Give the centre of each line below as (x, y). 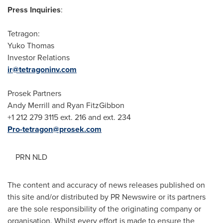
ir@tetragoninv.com (42, 69)
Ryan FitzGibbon (96, 105)
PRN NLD (27, 157)
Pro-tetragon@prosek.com (55, 129)
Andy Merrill (29, 105)
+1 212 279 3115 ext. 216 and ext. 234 (69, 117)
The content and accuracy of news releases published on (106, 185)
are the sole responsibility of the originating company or (104, 209)
